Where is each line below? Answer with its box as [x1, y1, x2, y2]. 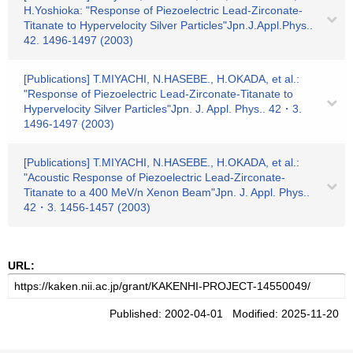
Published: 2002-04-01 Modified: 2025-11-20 [110, 307, 345, 320]
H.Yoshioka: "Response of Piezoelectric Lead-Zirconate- [24, 4, 303, 17]
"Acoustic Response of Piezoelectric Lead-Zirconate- [24, 171, 285, 184]
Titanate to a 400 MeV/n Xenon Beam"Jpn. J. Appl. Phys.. [24, 186, 310, 199]
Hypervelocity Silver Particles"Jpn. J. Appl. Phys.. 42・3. [24, 102, 302, 115]
